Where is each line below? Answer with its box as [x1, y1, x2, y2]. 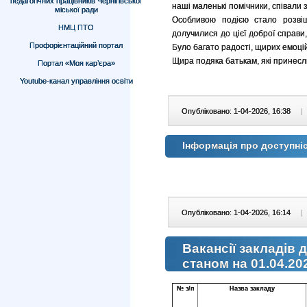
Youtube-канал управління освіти [19, 77, 133, 85]
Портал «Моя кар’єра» [37, 59, 115, 67]
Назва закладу [229, 285, 275, 292]
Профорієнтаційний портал [29, 41, 123, 49]
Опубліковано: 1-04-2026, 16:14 [182, 208, 293, 217]
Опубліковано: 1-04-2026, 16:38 [182, 107, 293, 115]
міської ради [54, 5, 98, 14]
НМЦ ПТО [58, 23, 94, 32]
